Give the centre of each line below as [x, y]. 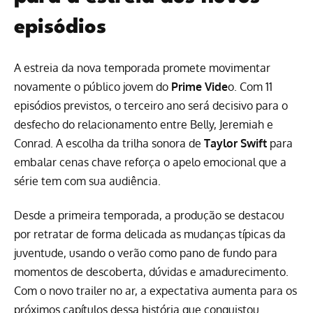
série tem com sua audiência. [87, 181]
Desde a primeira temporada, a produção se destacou [149, 216]
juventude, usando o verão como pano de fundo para [146, 253]
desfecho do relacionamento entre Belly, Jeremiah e [144, 124]
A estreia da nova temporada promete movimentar [142, 67]
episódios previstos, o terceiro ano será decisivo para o [151, 105]
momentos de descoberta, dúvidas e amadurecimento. [151, 272]
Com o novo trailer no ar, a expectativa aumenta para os [155, 291]
